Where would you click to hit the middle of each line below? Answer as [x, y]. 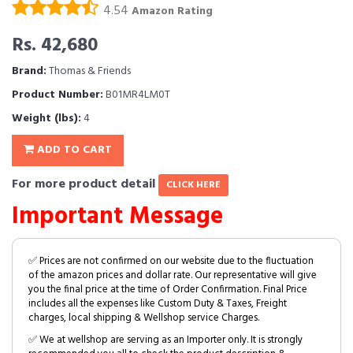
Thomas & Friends [89, 71]
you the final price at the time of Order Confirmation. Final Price [168, 289]
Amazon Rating [172, 11]
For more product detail [85, 184]
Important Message [117, 216]
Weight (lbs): [46, 118]
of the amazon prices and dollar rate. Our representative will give [173, 275]
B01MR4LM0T [137, 95]
